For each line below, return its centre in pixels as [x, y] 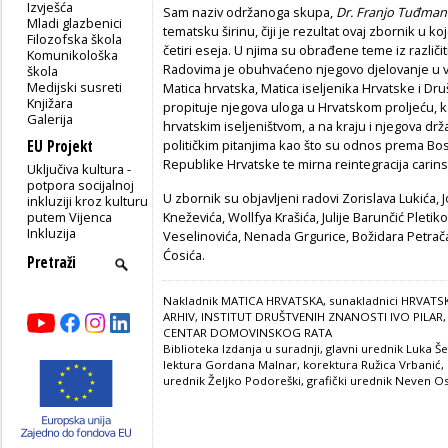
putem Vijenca [70, 216]
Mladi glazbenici [75, 22]
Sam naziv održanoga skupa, [249, 12]
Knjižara [50, 102]
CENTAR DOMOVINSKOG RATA [247, 332]
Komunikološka [73, 54]
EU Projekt [60, 146]
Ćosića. [184, 255]
